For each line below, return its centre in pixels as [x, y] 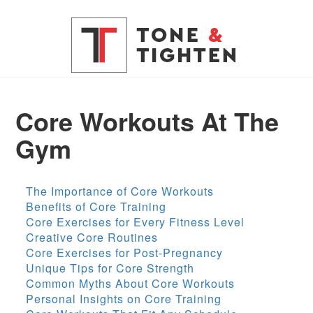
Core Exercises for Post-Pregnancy [125, 253]
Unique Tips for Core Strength [110, 268]
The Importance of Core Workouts [120, 191]
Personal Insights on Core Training [124, 299]
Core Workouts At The [147, 121]
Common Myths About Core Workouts [131, 284]
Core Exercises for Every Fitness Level [136, 222]
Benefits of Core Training [96, 207]
